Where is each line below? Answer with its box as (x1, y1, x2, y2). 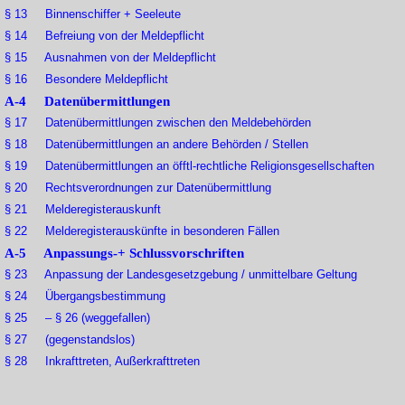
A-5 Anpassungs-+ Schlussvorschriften (5, 246, 244, 261)
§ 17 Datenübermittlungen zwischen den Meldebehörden (5, 116, 311, 130)
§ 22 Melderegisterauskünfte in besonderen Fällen (5, 224, 279, 239)
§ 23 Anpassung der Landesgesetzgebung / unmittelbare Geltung (5, 268, 357, 282)
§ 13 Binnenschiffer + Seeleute (5, 7, 181, 22)
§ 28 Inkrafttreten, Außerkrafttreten (5, 354, 200, 369)
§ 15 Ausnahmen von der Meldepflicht (5, 51, 216, 65)
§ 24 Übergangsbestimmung (5, 289, 165, 304)
